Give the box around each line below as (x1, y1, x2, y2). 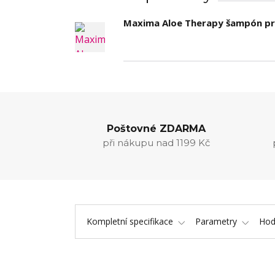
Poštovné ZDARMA (106, 123, 206, 134)
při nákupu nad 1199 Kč (102, 137, 210, 149)
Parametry (195, 215, 237, 227)
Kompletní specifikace (87, 215, 173, 227)
